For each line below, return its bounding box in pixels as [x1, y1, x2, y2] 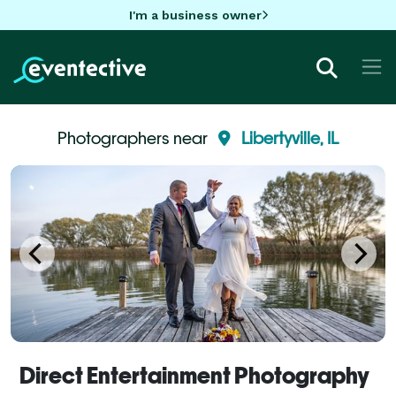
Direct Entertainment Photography [19, 362, 369, 389]
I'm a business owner [128, 7, 262, 22]
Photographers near [57, 127, 211, 148]
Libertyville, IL [241, 127, 339, 148]
